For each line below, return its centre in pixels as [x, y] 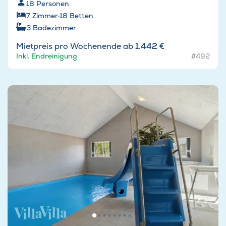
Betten [81, 16]
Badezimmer [54, 28]
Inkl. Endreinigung [47, 56]
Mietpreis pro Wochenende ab [76, 46]
